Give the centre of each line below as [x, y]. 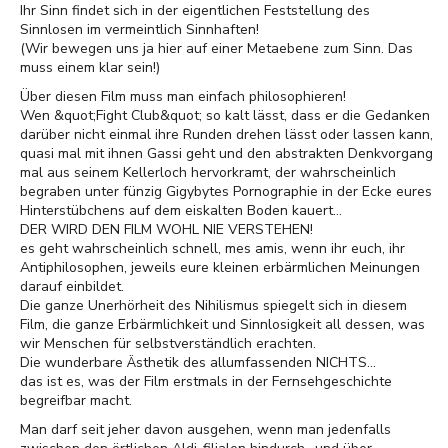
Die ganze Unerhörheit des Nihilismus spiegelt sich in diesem [213, 305]
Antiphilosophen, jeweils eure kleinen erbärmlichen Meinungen [220, 267]
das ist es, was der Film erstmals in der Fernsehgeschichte [206, 381]
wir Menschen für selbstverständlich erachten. [168, 343]
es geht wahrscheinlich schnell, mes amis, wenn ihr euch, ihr [212, 248]
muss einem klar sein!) [90, 67]
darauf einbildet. [72, 286]
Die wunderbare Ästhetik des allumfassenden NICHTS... [198, 362]
